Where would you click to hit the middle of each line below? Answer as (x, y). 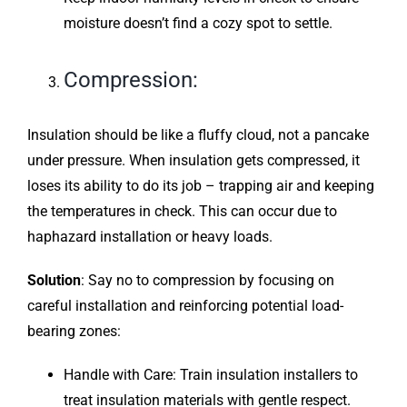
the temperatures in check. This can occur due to (182, 212)
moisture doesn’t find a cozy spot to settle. (198, 23)
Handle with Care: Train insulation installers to (210, 375)
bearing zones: (74, 332)
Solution (54, 281)
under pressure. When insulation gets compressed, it (193, 161)
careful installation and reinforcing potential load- (185, 306)
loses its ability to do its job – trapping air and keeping (200, 186)
